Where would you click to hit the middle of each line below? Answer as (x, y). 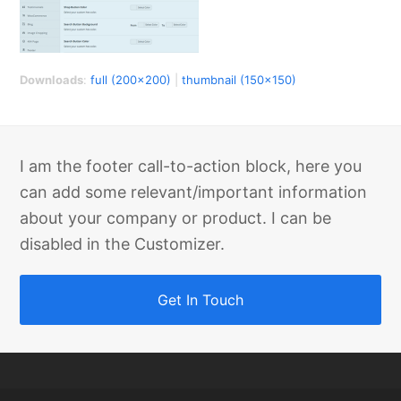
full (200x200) (131, 80)
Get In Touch (200, 300)
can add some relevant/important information (194, 192)
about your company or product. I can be (176, 218)
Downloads (52, 80)
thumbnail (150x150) (239, 80)
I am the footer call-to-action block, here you (191, 166)
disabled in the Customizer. (123, 244)
